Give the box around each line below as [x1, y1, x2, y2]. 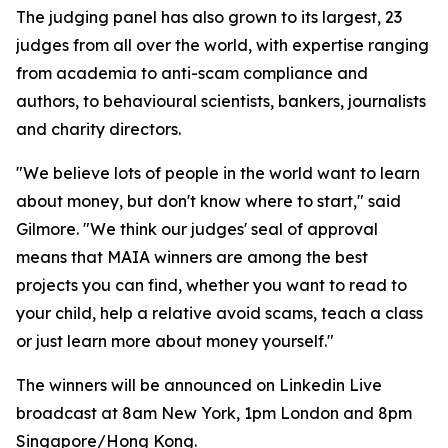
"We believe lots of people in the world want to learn [16, 163, 420, 184]
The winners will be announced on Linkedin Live [16, 375, 382, 396]
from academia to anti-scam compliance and [16, 63, 368, 84]
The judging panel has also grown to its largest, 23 [16, 7, 402, 28]
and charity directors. [16, 119, 181, 140]
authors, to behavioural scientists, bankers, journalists [16, 91, 426, 112]
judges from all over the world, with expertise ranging [16, 35, 429, 56]
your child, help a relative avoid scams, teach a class [16, 303, 423, 324]
